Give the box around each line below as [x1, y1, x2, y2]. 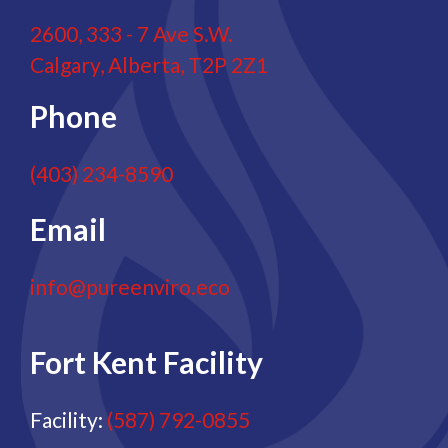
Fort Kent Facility [30, 344, 263, 380]
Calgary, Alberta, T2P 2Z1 [30, 52, 268, 77]
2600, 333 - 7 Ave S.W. [30, 21, 233, 46]
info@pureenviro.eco [30, 274, 230, 299]
